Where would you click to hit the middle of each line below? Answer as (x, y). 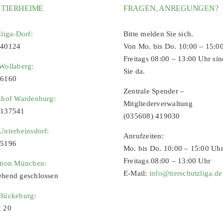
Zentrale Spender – (154, 91)
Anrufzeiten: (143, 136)
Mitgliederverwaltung (158, 103)
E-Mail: (136, 173)
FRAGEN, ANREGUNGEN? (171, 8)
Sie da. (134, 71)
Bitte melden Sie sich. (158, 34)
